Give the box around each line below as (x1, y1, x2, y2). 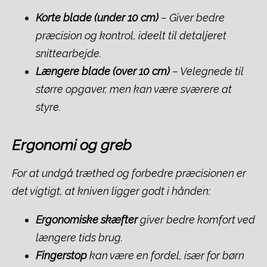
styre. (36, 100, 61, 113)
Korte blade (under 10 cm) (36, 11, 159, 24)
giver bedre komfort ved (138, 213, 255, 226)
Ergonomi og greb (12, 135, 132, 154)
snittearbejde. (36, 46, 101, 60)
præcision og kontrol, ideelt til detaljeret (36, 29, 226, 42)
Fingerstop (36, 249, 87, 262)
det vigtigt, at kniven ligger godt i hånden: (12, 184, 210, 197)
